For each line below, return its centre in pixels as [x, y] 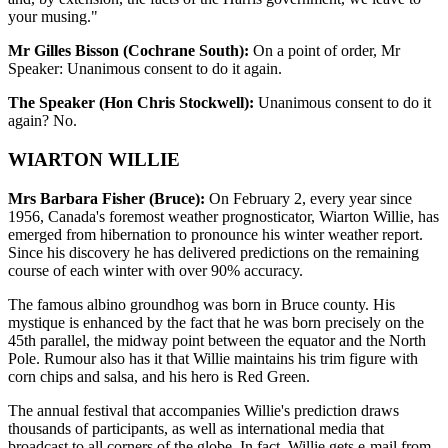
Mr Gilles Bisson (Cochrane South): [128, 51]
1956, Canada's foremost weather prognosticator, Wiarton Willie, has [223, 216]
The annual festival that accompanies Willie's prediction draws [203, 410]
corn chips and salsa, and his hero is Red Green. [159, 376]
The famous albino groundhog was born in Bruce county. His [201, 304]
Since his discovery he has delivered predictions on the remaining [213, 252]
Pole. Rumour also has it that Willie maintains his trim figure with [213, 358]
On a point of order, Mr [324, 51]
